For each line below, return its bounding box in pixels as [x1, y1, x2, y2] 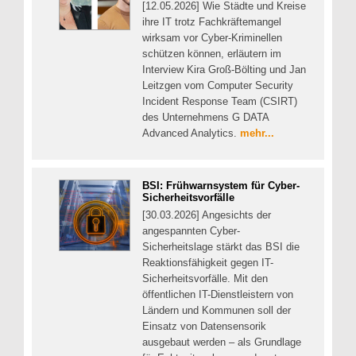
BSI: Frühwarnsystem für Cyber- [142, 180, 300, 192]
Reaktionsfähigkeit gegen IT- [142, 257, 273, 269]
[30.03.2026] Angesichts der [142, 209, 271, 222]
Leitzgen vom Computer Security [142, 79, 293, 91]
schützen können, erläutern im [142, 47, 281, 60]
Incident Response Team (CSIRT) [142, 95, 297, 107]
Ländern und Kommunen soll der [142, 304, 291, 317]
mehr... [240, 126, 274, 139]
